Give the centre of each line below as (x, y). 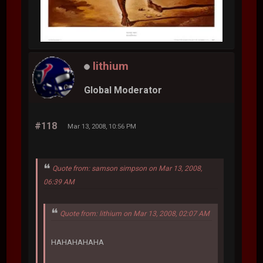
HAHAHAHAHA (78, 242)
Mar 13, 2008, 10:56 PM (102, 126)
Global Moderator (123, 90)
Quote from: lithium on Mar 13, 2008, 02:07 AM (135, 213)
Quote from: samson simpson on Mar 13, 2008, (127, 168)
